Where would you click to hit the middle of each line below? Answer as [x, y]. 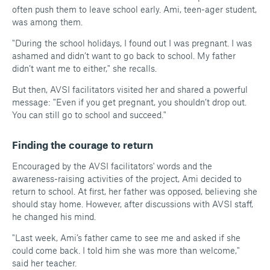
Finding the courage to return [83, 145]
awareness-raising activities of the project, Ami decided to [127, 179]
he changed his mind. [54, 217]
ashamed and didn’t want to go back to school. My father [124, 56]
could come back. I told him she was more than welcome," [126, 250]
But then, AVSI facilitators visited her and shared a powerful [130, 89]
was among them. [47, 22]
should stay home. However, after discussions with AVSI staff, [133, 204]
